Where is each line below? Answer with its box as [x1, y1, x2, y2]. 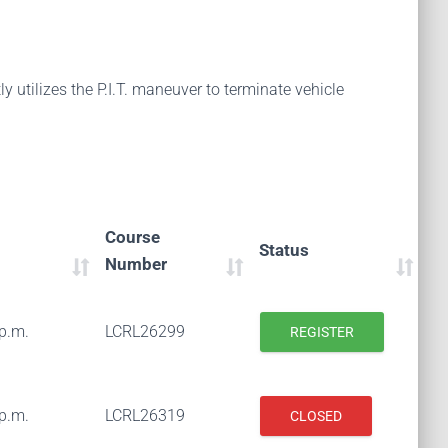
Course [105, 227, 160, 247]
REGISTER [290, 324, 354, 340]
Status [259, 240, 309, 260]
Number [105, 254, 167, 274]
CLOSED [290, 408, 342, 424]
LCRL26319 [105, 406, 185, 425]
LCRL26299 [105, 322, 185, 341]
